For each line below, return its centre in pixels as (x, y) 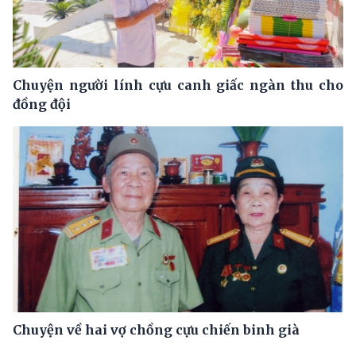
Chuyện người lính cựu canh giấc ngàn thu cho (178, 85)
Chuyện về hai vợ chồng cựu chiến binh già (156, 329)
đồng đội (42, 104)
